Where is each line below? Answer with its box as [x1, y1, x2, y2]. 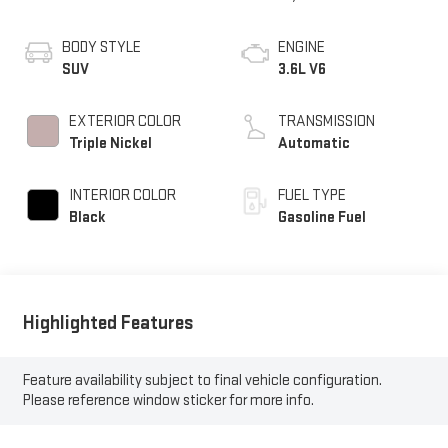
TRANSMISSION [278, 111, 375, 131]
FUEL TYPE [278, 185, 346, 205]
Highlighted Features [22, 310, 194, 335]
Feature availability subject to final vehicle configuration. [22, 371, 382, 391]
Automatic [278, 133, 350, 153]
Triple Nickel [68, 133, 152, 153]
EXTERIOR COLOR [68, 111, 181, 131]
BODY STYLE [61, 37, 141, 57]
